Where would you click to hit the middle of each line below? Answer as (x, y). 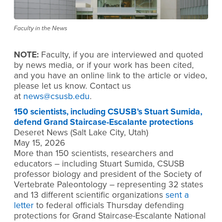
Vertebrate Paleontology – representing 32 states (109, 185)
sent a (177, 195)
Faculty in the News (41, 28)
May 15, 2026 (39, 143)
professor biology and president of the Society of (108, 174)
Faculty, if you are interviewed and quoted (121, 55)
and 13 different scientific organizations (90, 195)
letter (24, 206)
